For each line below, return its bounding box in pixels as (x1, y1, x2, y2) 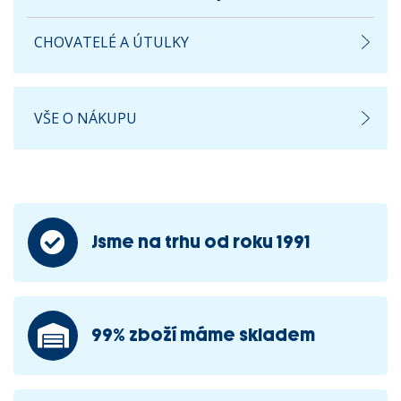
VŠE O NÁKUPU (34, 108, 137, 128)
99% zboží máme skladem (91, 325, 315, 346)
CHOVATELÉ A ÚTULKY (34, 32, 189, 52)
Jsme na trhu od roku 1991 (91, 232, 311, 252)
